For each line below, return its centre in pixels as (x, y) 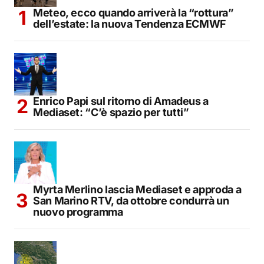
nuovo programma (78, 212)
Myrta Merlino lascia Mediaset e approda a (137, 189)
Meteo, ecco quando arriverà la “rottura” (133, 12)
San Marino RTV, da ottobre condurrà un (131, 200)
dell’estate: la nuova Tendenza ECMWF (130, 24)
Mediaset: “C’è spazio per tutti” (111, 112)
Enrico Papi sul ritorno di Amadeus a (121, 101)
